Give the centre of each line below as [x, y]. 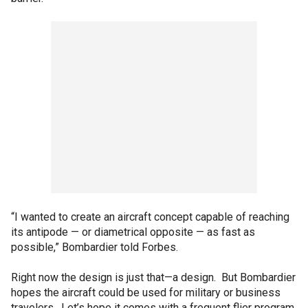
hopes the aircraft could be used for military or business [146, 292]
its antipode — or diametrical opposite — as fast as [133, 232]
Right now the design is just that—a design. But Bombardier [153, 277]
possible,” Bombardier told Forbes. [95, 247]
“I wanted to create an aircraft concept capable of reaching [150, 217]
